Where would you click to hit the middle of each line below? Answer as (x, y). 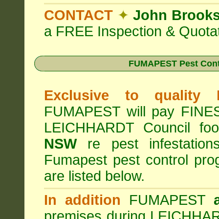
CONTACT (78, 15)
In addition (83, 200)
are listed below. (94, 176)
